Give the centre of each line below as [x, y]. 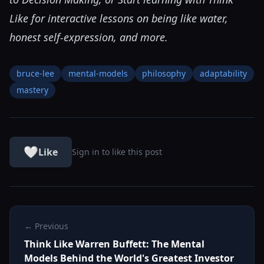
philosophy [164, 74]
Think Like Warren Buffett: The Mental [114, 244]
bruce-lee [35, 74]
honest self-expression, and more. [89, 37]
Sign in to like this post [117, 152]
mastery [32, 90]
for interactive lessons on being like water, [128, 19]
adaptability [223, 74]
